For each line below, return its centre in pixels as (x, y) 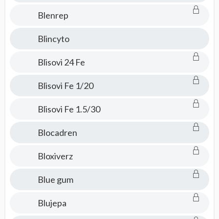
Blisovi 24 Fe (61, 62)
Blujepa (52, 203)
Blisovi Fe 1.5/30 (69, 109)
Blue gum (55, 179)
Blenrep (53, 15)
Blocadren (57, 132)
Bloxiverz (55, 156)
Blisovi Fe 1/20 (65, 86)
